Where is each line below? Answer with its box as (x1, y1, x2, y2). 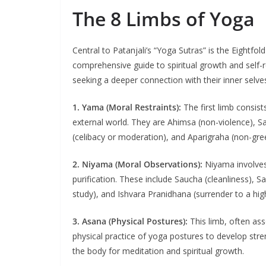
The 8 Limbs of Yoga (72, 5, 255, 31)
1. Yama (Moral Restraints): (72, 101, 181, 113)
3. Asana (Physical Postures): (72, 215, 188, 227)
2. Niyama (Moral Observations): (72, 158, 202, 170)
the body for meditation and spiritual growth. (72, 245, 244, 256)
